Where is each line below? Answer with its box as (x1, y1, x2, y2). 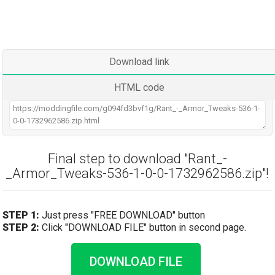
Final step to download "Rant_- (47, 151, 227, 166)
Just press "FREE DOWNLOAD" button (39, 209, 206, 221)
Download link (109, 56, 169, 68)
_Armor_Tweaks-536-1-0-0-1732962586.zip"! (6, 166, 269, 181)
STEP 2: (2, 222, 40, 233)
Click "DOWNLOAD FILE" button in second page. (39, 222, 247, 233)
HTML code (114, 82, 165, 93)
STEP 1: (2, 209, 40, 221)
